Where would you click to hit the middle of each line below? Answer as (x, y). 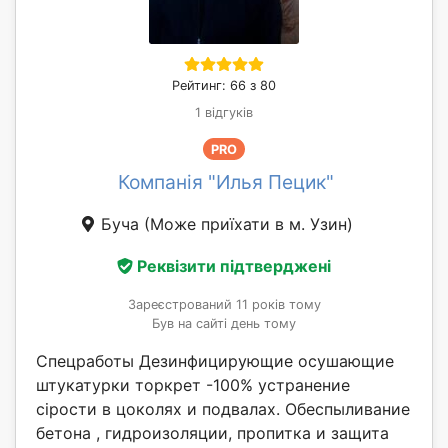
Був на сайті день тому (224, 323)
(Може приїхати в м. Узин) (248, 224)
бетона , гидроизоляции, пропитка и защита (212, 432)
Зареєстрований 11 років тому (224, 304)
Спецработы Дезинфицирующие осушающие (215, 360)
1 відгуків (224, 113)
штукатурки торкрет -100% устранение (193, 384)
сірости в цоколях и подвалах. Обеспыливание (223, 408)
